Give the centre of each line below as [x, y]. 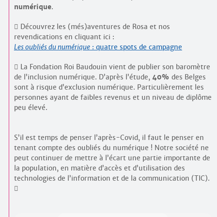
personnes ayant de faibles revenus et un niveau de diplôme [113, 97]
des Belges [188, 77]
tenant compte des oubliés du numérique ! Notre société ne [111, 147]
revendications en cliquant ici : [64, 37]
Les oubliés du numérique [52, 47]
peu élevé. [31, 107]
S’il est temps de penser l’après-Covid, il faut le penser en [109, 137]
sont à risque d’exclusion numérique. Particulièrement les [109, 87]
